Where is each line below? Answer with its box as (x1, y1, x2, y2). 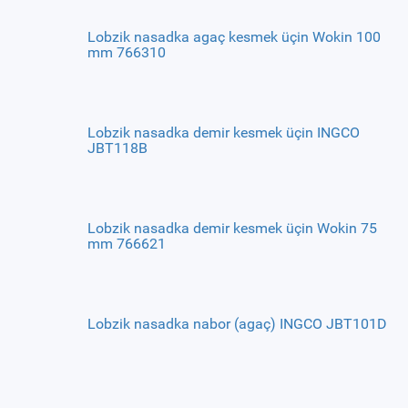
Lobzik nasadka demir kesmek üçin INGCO (87, 124, 360, 141)
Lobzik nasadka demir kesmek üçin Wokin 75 (87, 219, 377, 237)
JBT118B (87, 139, 148, 157)
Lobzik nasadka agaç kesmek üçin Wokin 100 (87, 28, 381, 46)
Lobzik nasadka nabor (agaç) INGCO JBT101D (87, 315, 387, 332)
